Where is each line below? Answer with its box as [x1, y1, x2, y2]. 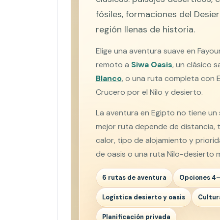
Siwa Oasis [131, 59, 172, 70]
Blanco [95, 73, 122, 83]
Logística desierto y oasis [102, 192, 185, 201]
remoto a [95, 59, 131, 70]
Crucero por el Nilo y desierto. [95, 86, 203, 97]
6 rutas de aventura [102, 173, 166, 182]
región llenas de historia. [95, 23, 195, 35]
